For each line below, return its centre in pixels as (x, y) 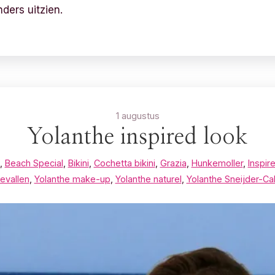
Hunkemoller (217, 163)
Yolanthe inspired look (137, 137)
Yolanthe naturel (148, 179)
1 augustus (137, 116)
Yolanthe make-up (72, 179)
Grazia (173, 163)
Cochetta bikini (124, 163)
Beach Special (34, 163)
